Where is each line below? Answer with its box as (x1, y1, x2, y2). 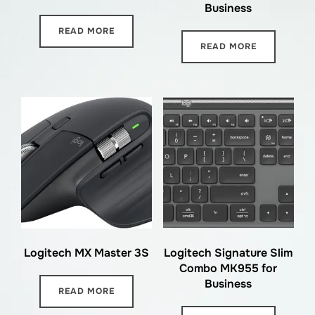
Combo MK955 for (179, 260, 278, 276)
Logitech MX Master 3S (24, 245, 150, 260)
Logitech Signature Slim (164, 245, 293, 260)
